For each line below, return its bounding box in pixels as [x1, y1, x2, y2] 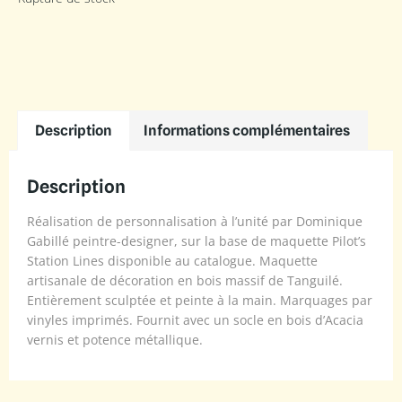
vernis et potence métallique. [27, 330, 203, 348]
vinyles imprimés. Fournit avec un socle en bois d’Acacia [27, 310, 363, 328]
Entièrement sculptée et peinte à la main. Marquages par [27, 291, 372, 309]
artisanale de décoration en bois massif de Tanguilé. [27, 271, 343, 289]
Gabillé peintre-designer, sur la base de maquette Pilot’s [27, 232, 366, 249]
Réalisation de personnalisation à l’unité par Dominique [27, 212, 363, 230]
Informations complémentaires [143, 121, 350, 139]
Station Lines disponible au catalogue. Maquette [27, 251, 318, 269]
